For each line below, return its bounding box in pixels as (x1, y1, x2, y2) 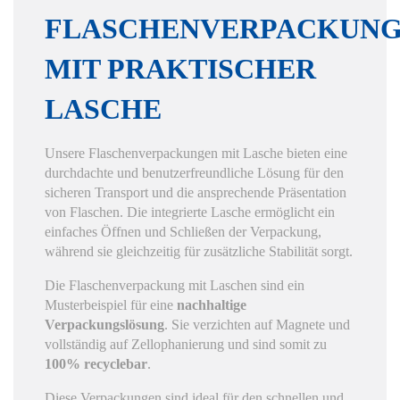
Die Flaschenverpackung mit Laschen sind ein (45, 277, 304, 293)
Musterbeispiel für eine (45, 296, 177, 312)
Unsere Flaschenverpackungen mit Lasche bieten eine (45, 145, 347, 161)
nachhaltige (177, 296, 246, 312)
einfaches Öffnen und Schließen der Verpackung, (45, 223, 321, 239)
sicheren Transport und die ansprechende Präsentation (45, 184, 346, 200)
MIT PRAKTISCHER (45, 52, 316, 85)
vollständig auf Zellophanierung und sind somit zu (45, 336, 327, 352)
